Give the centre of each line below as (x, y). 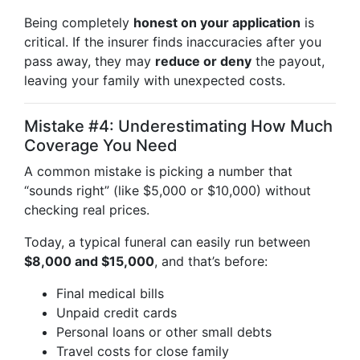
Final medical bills (110, 293)
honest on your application (217, 22)
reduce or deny (203, 61)
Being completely (79, 22)
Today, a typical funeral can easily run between (167, 242)
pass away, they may (90, 61)
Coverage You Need (101, 145)
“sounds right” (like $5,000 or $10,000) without (168, 190)
